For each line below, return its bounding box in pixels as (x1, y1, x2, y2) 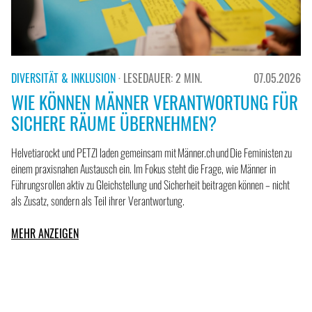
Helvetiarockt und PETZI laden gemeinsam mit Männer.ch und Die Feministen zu (11, 144, 292, 162)
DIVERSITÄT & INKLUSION (11, 70, 116, 87)
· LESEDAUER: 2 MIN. (118, 70, 202, 87)
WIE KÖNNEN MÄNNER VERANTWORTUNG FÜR (11, 89, 298, 116)
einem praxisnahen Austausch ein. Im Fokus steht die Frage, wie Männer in (11, 160, 276, 178)
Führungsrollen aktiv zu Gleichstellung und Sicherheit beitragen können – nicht (11, 176, 290, 194)
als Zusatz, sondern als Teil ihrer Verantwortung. (11, 192, 185, 210)
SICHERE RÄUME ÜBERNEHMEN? (11, 110, 217, 136)
